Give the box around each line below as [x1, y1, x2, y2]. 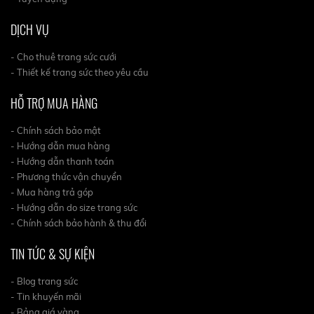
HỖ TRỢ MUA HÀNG [11, 93, 97, 112]
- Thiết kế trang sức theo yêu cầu [11, 66, 149, 78]
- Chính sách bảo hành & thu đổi [11, 217, 146, 228]
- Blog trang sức [11, 275, 78, 287]
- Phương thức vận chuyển [11, 170, 122, 182]
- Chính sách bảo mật [11, 124, 101, 136]
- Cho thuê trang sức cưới [11, 50, 116, 62]
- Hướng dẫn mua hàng [11, 139, 110, 151]
